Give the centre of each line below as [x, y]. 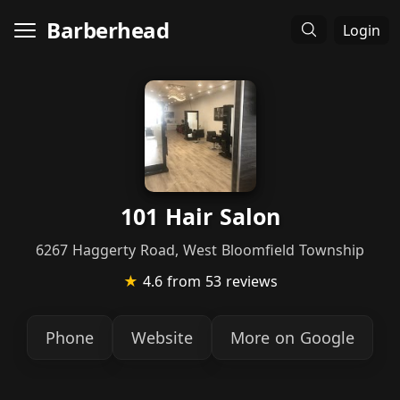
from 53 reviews [222, 281]
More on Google [292, 337]
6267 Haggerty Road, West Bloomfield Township [200, 250]
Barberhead [108, 30]
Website [162, 337]
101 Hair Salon [200, 216]
